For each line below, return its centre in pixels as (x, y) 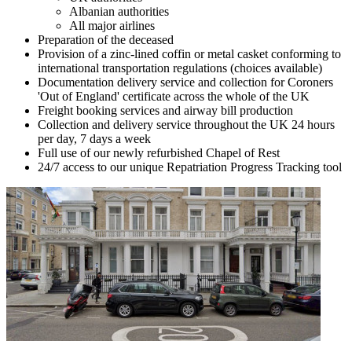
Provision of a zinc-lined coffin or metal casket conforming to (189, 54)
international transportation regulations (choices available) (180, 68)
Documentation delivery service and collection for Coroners (185, 82)
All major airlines (112, 26)
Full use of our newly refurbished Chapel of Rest (159, 153)
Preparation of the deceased (106, 40)
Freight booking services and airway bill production (165, 110)
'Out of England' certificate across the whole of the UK (174, 96)
